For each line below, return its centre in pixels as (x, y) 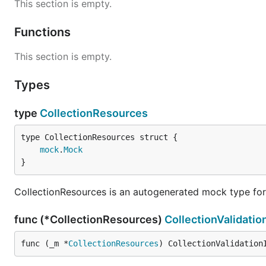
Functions (44, 32)
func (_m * (45, 243)
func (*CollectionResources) (89, 219)
